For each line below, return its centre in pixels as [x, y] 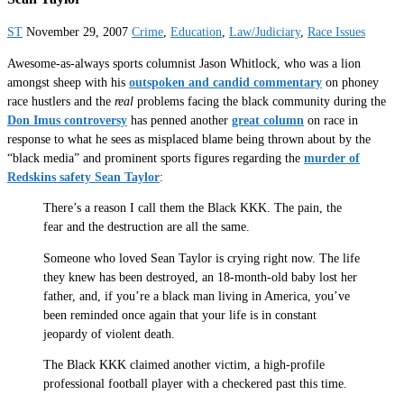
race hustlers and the [61, 101]
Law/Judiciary [265, 32]
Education [196, 32]
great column [268, 120]
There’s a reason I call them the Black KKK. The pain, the [193, 208]
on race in [331, 120]
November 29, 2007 [77, 32]
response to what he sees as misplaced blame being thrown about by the [189, 139]
